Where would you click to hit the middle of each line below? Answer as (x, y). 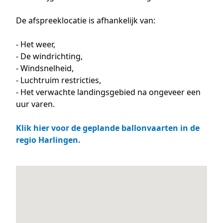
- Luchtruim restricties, (60, 80)
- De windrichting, (50, 56)
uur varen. (35, 104)
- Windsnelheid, (46, 68)
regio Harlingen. (48, 140)
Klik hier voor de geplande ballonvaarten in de (108, 128)
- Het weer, (37, 44)
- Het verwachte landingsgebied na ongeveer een (108, 92)
